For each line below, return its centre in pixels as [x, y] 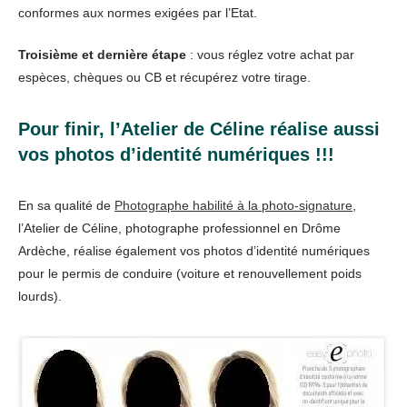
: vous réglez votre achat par [270, 55]
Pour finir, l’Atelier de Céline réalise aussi [199, 129]
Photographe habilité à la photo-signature [233, 206]
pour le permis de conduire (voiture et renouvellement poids [190, 274]
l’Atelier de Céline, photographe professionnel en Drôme [179, 228]
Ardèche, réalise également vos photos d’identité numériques [194, 251]
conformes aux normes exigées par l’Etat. [138, 13]
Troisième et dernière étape [102, 55]
